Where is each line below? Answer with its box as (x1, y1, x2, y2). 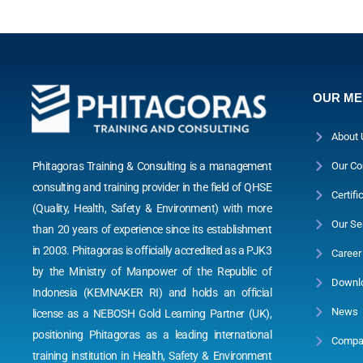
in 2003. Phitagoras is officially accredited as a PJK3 (32, 243, 271, 257)
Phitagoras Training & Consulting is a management (32, 159, 271, 173)
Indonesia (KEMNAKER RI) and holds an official (32, 285, 271, 299)
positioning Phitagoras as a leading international (32, 327, 271, 341)
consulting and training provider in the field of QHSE (32, 180, 271, 194)
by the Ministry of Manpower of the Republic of (32, 264, 271, 278)
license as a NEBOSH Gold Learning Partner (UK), (32, 306, 271, 320)
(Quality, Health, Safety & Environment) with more (32, 201, 271, 215)
